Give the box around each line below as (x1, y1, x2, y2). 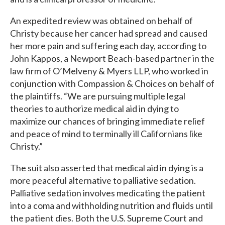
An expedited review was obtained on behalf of (10, 15, 193, 26)
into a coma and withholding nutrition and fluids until (10, 200, 213, 211)
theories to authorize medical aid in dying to (10, 103, 179, 114)
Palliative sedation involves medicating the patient (10, 187, 205, 198)
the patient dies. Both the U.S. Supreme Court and (10, 212, 203, 223)
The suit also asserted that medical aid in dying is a (10, 162, 203, 173)
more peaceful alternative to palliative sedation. (10, 175, 196, 186)
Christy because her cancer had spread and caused (10, 28, 207, 39)
